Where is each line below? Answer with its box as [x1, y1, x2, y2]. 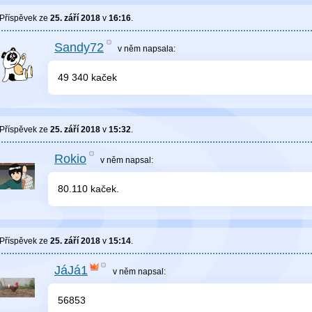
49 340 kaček [58, 72, 117, 84]
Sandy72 [54, 40, 104, 55]
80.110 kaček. [58, 183, 119, 195]
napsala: [143, 44, 176, 54]
